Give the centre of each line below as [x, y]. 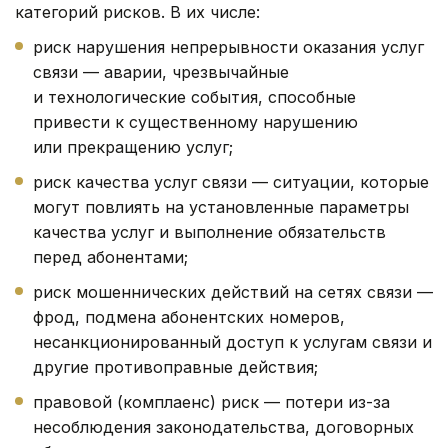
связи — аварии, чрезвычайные [161, 71]
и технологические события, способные [194, 96]
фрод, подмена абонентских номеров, [189, 316]
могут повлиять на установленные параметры [221, 206]
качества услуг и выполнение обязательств [209, 231]
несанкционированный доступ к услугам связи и [232, 341]
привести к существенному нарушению [195, 121]
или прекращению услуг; [133, 146]
